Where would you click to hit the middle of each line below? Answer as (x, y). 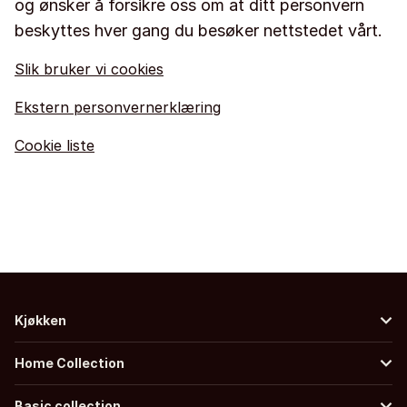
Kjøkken (40, 320)
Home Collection (69, 363)
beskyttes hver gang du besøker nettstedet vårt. (199, 30)
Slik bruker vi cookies (89, 69)
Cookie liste (55, 145)
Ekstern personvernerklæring (118, 107)
